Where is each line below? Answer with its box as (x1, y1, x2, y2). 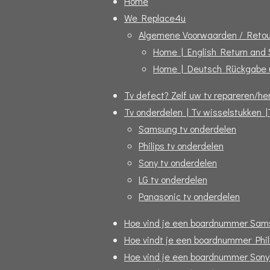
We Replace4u (124, 11, 186, 25)
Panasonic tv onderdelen (139, 190, 240, 203)
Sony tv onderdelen (139, 156, 217, 169)
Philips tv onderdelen (139, 139, 224, 152)
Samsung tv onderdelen (139, 122, 236, 136)
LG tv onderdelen (139, 173, 207, 186)
